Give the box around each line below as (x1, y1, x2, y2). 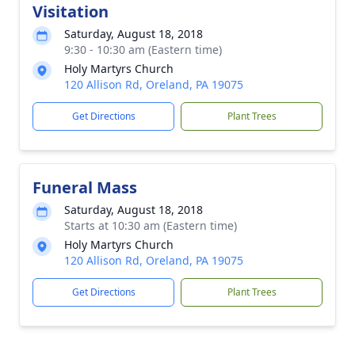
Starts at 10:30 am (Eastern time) (64, 218, 237, 233)
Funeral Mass (32, 177, 137, 198)
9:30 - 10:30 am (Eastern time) (64, 42, 222, 57)
